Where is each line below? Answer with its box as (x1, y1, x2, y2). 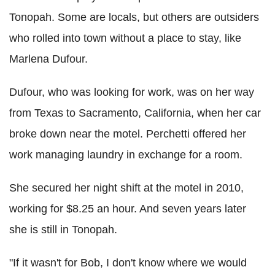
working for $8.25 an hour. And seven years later (9, 203, 246, 215)
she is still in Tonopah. (9, 223, 117, 236)
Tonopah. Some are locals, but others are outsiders (9, 11, 259, 24)
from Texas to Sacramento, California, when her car (9, 107, 261, 120)
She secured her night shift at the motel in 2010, (9, 182, 244, 195)
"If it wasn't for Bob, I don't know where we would (9, 257, 247, 269)
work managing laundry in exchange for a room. (9, 149, 242, 161)
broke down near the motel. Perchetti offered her (9, 128, 246, 141)
